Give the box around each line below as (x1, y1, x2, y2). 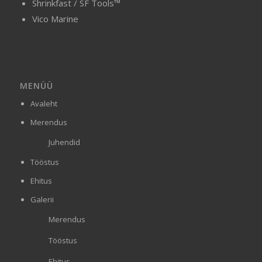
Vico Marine (32, 13, 78, 25)
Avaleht (30, 98, 57, 109)
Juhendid (48, 136, 80, 147)
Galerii (30, 194, 54, 205)
